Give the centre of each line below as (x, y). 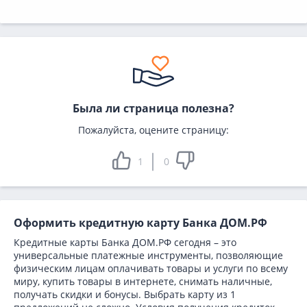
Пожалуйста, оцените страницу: (153, 130)
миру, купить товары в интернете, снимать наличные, (143, 281)
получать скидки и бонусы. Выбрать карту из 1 (125, 294)
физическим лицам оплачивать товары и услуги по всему (151, 268)
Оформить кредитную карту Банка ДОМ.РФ (140, 223)
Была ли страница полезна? (153, 108)
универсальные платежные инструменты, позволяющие (148, 255)
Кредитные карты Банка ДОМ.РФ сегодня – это (125, 242)
